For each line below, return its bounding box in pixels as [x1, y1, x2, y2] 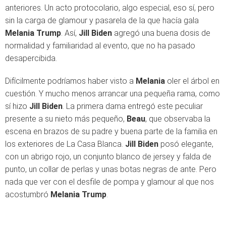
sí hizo [5, 101, 29, 111]
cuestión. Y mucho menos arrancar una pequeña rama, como [5, 88, 220, 98]
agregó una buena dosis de [112, 28, 210, 38]
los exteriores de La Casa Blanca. [5, 139, 125, 149]
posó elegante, [158, 139, 213, 149]
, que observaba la [145, 114, 210, 124]
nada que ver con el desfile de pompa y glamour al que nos [5, 177, 214, 187]
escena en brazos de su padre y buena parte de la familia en [5, 126, 217, 136]
